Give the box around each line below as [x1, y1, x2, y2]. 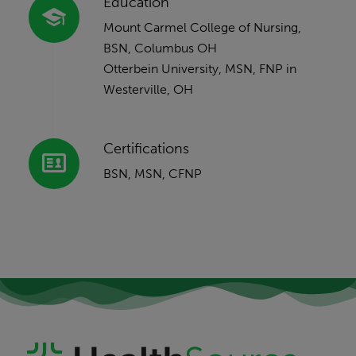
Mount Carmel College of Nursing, [103, 20, 301, 36]
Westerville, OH [103, 82, 193, 98]
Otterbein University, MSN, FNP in [103, 61, 296, 77]
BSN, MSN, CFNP [103, 166, 202, 182]
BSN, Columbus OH [103, 41, 217, 56]
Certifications [103, 139, 189, 157]
